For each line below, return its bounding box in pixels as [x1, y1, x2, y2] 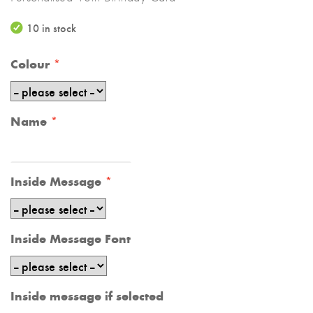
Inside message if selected [10, 287, 163, 304]
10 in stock [27, 20, 76, 35]
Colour [10, 55, 50, 72]
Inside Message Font [10, 230, 131, 247]
